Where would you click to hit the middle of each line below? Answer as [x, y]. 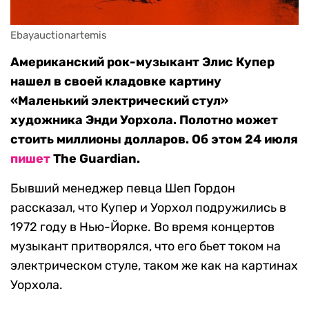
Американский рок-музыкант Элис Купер [142, 62]
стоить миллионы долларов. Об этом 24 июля [154, 140]
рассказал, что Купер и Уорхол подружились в [148, 208]
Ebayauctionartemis [59, 36]
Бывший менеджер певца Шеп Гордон [123, 189]
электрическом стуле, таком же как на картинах [154, 266]
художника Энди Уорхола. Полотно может [144, 120]
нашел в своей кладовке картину [116, 82]
